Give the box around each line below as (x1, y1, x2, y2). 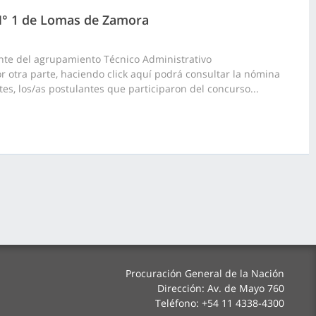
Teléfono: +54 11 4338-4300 (155, 296, 284, 310)
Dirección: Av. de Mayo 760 (157, 281, 284, 296)
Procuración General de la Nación (126, 267, 284, 281)
